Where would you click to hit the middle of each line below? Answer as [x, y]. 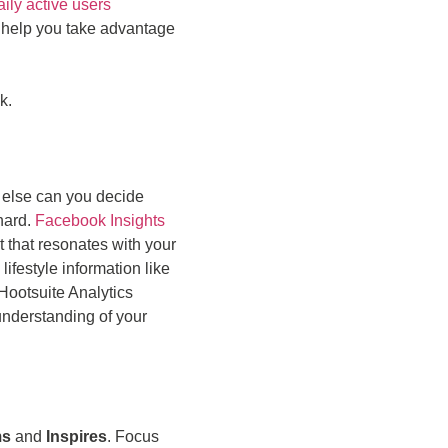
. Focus [133, 436]
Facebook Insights [100, 220]
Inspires [76, 436]
